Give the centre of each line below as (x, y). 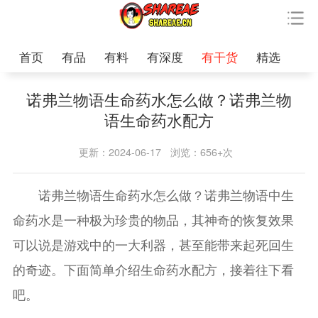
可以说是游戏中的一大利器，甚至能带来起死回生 (153, 245)
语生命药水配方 (159, 120)
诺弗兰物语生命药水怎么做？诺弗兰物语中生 (153, 195)
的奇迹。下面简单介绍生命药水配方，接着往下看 (153, 269)
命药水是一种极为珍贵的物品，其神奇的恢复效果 (153, 220)
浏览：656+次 (202, 152)
